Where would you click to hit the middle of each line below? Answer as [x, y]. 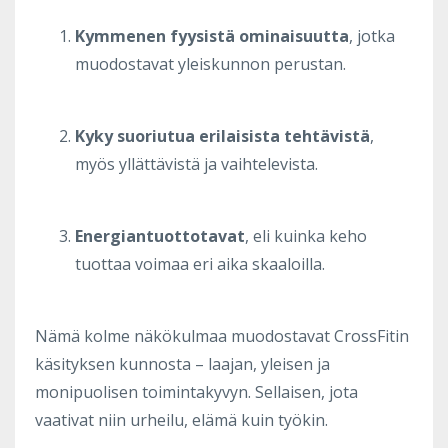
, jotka [372, 35]
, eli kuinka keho [306, 235]
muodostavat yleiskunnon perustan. [210, 63]
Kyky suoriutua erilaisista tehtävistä [222, 135]
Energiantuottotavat [160, 235]
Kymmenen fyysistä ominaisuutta [212, 35]
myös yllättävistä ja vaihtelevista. [196, 163]
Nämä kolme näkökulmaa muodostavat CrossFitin [222, 335]
